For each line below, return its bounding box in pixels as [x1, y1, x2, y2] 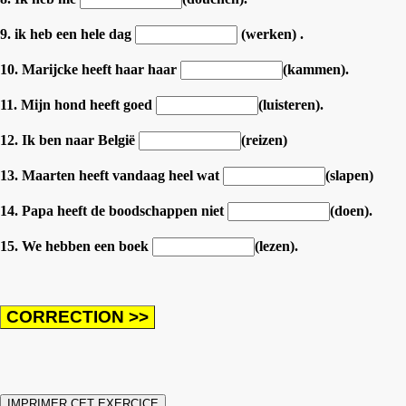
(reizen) [241, 131, 287, 148]
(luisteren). [258, 96, 324, 112]
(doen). [330, 202, 372, 218]
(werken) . [237, 25, 304, 42]
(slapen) [325, 167, 373, 183]
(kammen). [283, 61, 349, 77]
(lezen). [255, 237, 298, 254]
